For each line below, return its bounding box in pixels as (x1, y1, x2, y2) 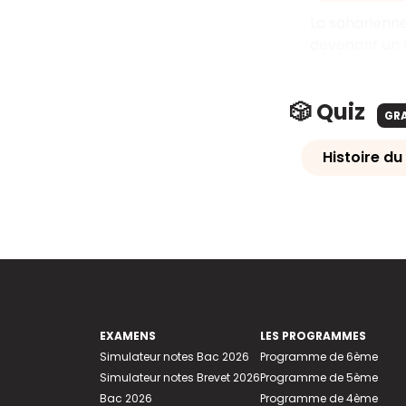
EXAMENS (99, 328, 156, 343)
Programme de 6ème (259, 349, 378, 364)
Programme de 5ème (259, 370, 378, 385)
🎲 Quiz (290, 97, 370, 127)
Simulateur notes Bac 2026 (99, 349, 249, 364)
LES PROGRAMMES (259, 328, 366, 343)
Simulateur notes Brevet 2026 (99, 370, 260, 385)
